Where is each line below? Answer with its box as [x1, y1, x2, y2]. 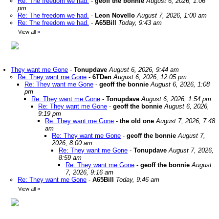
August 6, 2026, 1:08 [151, 81, 210, 88]
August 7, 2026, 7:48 [156, 117, 215, 125]
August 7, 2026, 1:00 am [137, 12, 207, 19]
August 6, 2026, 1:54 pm [141, 95, 211, 103]
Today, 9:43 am [118, 19, 162, 26]
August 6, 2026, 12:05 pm [113, 73, 187, 81]
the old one [120, 117, 154, 125]
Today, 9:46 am [116, 176, 159, 183]
